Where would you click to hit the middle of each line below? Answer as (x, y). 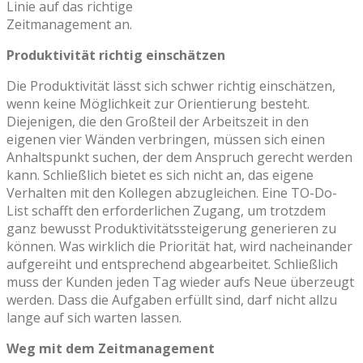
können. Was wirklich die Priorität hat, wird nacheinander (179, 246)
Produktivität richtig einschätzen (116, 55)
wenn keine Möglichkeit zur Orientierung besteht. (158, 103)
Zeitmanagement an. (69, 24)
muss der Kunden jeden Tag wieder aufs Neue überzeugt (180, 282)
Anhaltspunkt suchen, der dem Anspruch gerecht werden (179, 157)
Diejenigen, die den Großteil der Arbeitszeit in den (158, 121)
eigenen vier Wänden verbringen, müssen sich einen (166, 139)
